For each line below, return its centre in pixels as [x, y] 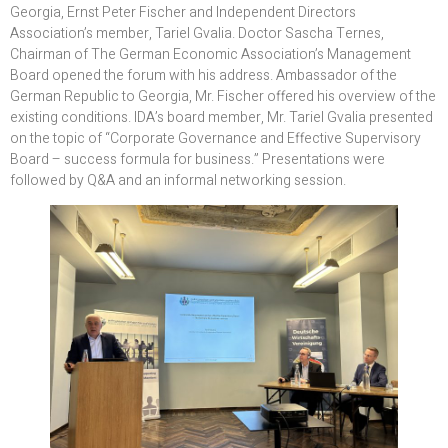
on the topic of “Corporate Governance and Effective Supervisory [215, 139]
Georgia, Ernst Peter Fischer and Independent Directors [183, 13]
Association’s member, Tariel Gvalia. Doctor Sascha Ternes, [197, 34]
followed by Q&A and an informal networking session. [178, 181]
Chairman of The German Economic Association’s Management [210, 55]
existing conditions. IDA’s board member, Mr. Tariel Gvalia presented [221, 118]
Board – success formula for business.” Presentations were [197, 160]
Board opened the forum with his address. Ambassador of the [203, 76]
